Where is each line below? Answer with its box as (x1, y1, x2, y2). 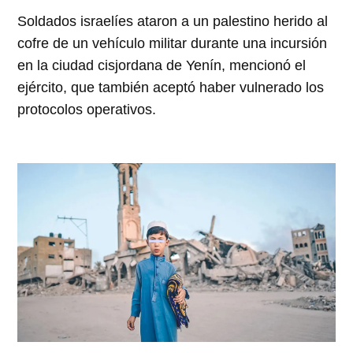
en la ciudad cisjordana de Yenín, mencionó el (17, 58, 307, 74)
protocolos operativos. (17, 102, 157, 118)
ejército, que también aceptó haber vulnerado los (17, 80, 325, 96)
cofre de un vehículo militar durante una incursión (17, 35, 328, 52)
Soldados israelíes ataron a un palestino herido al (17, 13, 329, 30)
